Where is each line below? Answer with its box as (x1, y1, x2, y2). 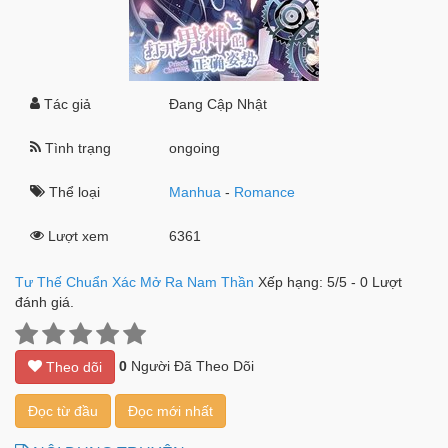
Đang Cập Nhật (169, 96, 268, 112)
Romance (234, 184, 296, 200)
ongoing (169, 140, 221, 156)
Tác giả (40, 96, 91, 112)
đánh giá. (15, 294, 74, 310)
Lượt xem (44, 228, 109, 244)
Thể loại (45, 184, 100, 200)
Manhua (169, 184, 222, 200)
